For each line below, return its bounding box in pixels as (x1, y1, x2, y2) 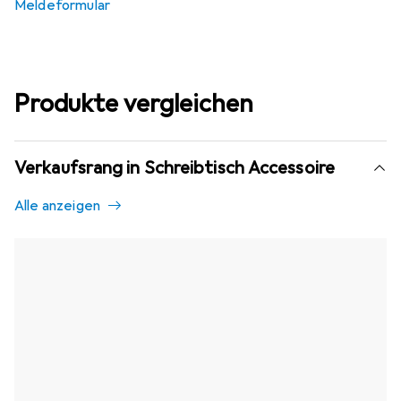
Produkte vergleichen (14, 88, 253, 120)
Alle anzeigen (14, 197, 101, 216)
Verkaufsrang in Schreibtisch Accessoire (14, 157, 335, 180)
